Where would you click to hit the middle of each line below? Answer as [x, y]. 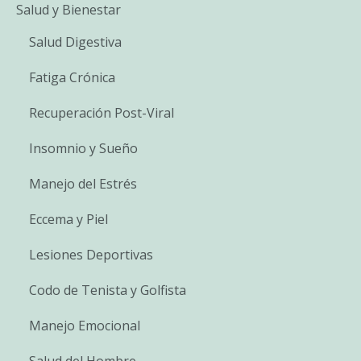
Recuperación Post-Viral [102, 112]
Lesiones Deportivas [91, 254]
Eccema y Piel [68, 219]
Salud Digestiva [75, 41]
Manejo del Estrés [83, 183]
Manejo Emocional [85, 325]
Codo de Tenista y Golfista [108, 290]
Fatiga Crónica [72, 77]
